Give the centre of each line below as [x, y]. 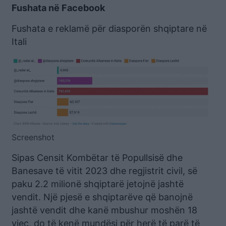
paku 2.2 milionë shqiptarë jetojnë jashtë [98, 184]
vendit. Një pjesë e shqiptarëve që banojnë [102, 197]
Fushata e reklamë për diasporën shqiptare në [109, 29]
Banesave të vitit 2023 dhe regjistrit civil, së [104, 171]
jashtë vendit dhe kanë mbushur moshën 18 [104, 210]
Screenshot [33, 137]
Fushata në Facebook [58, 8]
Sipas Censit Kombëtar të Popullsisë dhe [97, 158]
